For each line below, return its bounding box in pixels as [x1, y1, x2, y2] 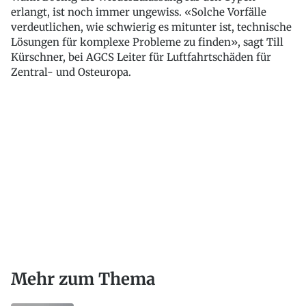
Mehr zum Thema [11, 268, 155, 290]
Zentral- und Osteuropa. [11, 66, 131, 79]
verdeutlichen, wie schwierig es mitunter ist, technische [11, 20, 292, 34]
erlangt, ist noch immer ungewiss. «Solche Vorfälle [11, 5, 266, 19]
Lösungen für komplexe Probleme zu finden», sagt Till [11, 36, 283, 49]
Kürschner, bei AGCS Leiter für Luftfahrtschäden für [11, 51, 271, 64]
